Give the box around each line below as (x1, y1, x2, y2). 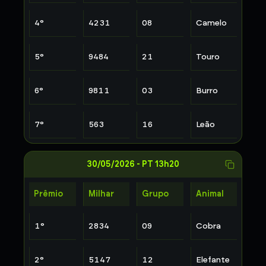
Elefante (195, 255, 230, 265)
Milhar (88, 189, 114, 199)
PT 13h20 (142, 159, 179, 169)
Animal (195, 189, 224, 199)
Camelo (195, 18, 227, 28)
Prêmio (34, 189, 63, 199)
